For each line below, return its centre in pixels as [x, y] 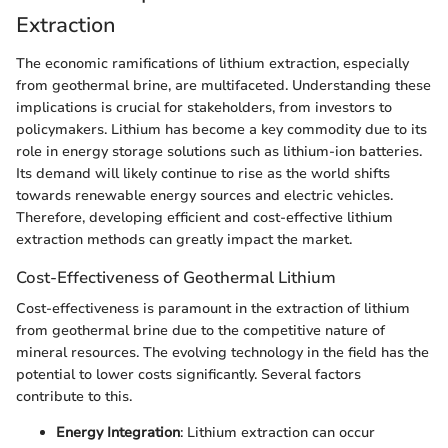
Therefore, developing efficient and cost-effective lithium [204, 217]
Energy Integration [118, 432]
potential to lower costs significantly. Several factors [188, 374]
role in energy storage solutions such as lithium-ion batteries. [219, 151]
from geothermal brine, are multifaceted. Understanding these [223, 85]
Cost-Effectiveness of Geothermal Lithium [176, 277]
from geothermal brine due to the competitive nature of [200, 330]
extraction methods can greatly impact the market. [184, 239]
